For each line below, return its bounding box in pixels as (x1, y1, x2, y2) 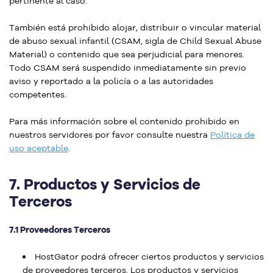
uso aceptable (9, 143, 68, 154)
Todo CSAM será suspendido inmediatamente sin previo (9, 62, 246, 73)
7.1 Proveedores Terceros (9, 224, 110, 235)
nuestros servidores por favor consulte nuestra (9, 129, 210, 140)
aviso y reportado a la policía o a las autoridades (9, 76, 213, 87)
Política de (210, 129, 255, 140)
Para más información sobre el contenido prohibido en (9, 116, 239, 127)
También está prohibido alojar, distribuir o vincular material (9, 22, 261, 33)
